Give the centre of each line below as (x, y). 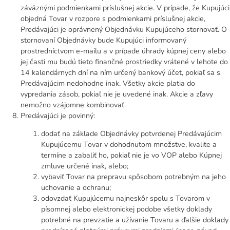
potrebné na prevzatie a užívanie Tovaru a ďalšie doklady (135, 220)
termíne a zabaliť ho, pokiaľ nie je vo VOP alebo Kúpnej (131, 155)
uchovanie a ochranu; (76, 187)
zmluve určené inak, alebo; (85, 166)
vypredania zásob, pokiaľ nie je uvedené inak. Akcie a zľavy (117, 94)
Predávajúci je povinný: (58, 116)
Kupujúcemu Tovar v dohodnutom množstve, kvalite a (129, 144)
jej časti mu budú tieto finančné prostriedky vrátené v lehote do (124, 62)
